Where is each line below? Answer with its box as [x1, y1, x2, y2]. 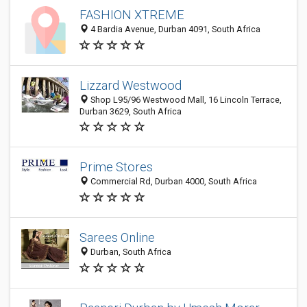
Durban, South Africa [88, 247, 171, 258]
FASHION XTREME [79, 8, 184, 23]
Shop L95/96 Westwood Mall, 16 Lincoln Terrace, [88, 95, 282, 105]
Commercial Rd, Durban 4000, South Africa [88, 176, 257, 187]
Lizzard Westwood [79, 78, 182, 93]
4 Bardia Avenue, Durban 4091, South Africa [88, 24, 260, 35]
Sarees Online [79, 230, 155, 245]
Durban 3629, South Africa [79, 106, 182, 116]
